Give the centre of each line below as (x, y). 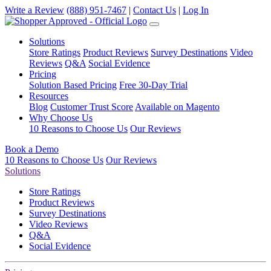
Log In (196, 10)
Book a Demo (32, 149)
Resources (49, 96)
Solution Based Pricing (73, 85)
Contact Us (155, 10)
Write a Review (34, 10)
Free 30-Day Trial (153, 85)
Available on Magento (177, 107)
